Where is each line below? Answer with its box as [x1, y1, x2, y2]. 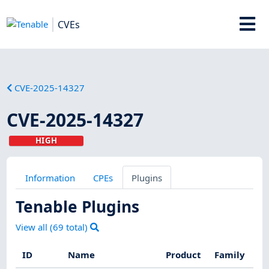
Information [25, 171, 75, 184]
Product [166, 249, 202, 261]
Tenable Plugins [16, 195, 140, 217]
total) [64, 221, 91, 234]
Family [214, 249, 246, 261]
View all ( [16, 221, 53, 234]
